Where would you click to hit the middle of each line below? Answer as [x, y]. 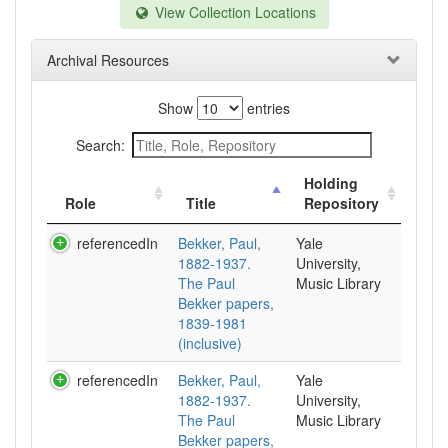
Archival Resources [108, 60]
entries [266, 108]
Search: [100, 145]
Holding [331, 183]
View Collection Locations [233, 12]
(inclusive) [210, 343]
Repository [341, 203]
